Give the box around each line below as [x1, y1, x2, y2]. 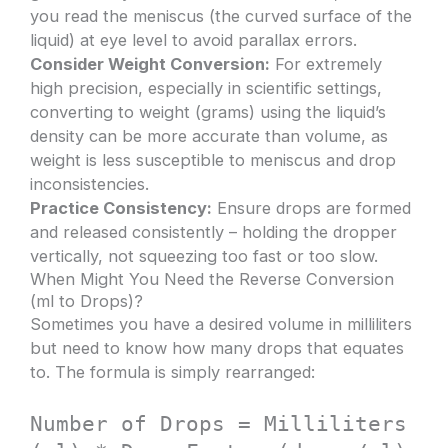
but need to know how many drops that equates [30, 338, 405, 359]
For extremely [270, 54, 383, 75]
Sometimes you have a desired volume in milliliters [30, 314, 413, 335]
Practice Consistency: [30, 198, 213, 219]
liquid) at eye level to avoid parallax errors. [30, 30, 358, 51]
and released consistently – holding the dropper [30, 222, 398, 243]
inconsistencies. [30, 174, 150, 195]
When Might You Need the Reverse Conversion [30, 269, 395, 290]
